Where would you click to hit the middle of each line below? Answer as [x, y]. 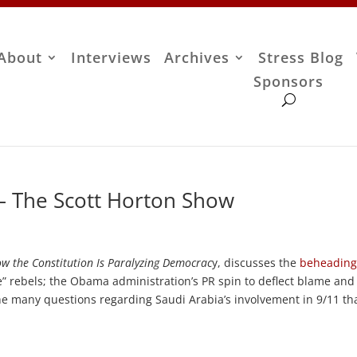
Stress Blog [301, 58]
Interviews [112, 58]
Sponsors [289, 82]
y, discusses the [256, 262]
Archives [197, 58]
